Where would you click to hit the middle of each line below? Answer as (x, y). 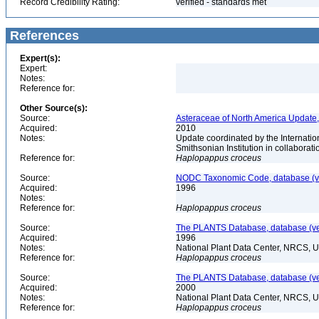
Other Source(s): (54, 108)
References (43, 36)
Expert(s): (40, 58)
